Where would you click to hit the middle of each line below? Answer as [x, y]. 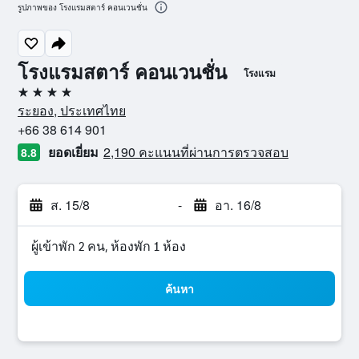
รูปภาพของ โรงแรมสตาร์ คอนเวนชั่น [83, 8]
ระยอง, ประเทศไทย [72, 110]
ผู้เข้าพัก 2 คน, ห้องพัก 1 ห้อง [109, 246]
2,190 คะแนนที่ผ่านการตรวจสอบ [196, 152]
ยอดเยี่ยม [73, 152]
